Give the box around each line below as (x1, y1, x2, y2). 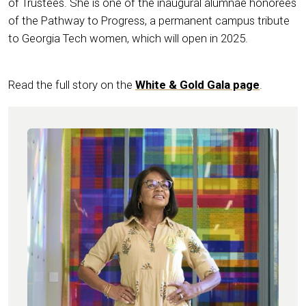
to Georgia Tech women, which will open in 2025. (8, 31, 248, 45)
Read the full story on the (8, 77, 135, 92)
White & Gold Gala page (135, 77, 260, 92)
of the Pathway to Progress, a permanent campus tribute (8, 13, 290, 27)
